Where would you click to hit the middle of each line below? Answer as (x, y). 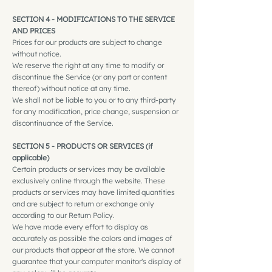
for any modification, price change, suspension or (95, 111)
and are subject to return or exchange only (83, 203)
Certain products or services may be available (89, 169)
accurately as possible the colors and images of (92, 238)
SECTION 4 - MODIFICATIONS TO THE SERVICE (93, 19)
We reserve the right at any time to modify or (88, 65)
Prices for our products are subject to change (87, 42)
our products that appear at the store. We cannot (93, 250)
